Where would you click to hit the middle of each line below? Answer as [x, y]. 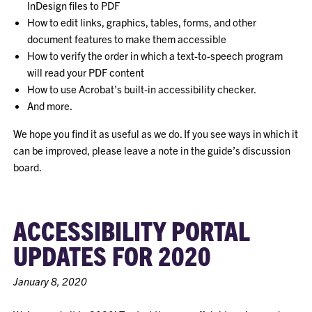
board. [28, 167]
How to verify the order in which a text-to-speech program [155, 55]
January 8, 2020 [50, 281]
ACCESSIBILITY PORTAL [132, 230]
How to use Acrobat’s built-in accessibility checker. [142, 89]
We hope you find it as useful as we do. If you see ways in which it [156, 133]
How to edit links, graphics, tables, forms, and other [142, 22]
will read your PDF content [86, 72]
